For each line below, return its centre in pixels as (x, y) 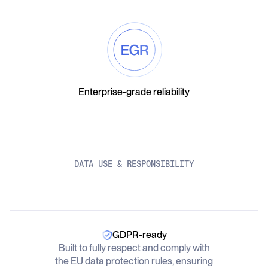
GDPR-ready (139, 234)
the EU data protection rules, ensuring (134, 261)
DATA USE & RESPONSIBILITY (134, 164)
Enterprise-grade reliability (134, 92)
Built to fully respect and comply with (134, 248)
